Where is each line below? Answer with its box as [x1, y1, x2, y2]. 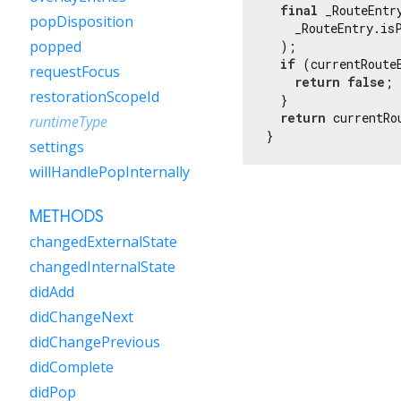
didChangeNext [30, 307, 133, 327]
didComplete [30, 357, 114, 377]
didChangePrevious [30, 332, 160, 352]
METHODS [30, 207, 104, 226]
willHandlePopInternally [30, 162, 190, 182]
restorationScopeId [30, 87, 159, 107]
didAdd [30, 282, 74, 302]
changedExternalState [30, 232, 177, 252]
